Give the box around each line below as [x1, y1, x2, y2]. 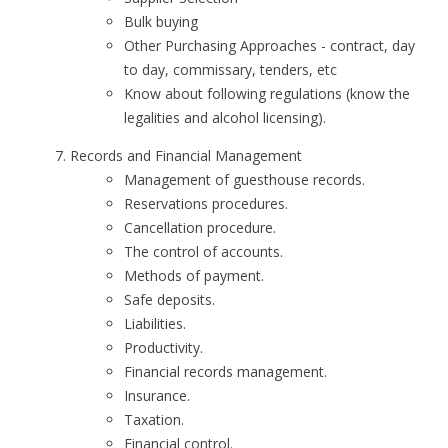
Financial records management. [124, 362, 327, 381]
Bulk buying [124, 12, 198, 31]
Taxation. [124, 410, 184, 429]
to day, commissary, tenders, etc [124, 60, 337, 79]
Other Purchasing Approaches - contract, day [124, 36, 415, 55]
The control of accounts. [124, 242, 283, 261]
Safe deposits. [124, 290, 215, 309]
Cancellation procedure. [124, 218, 276, 237]
